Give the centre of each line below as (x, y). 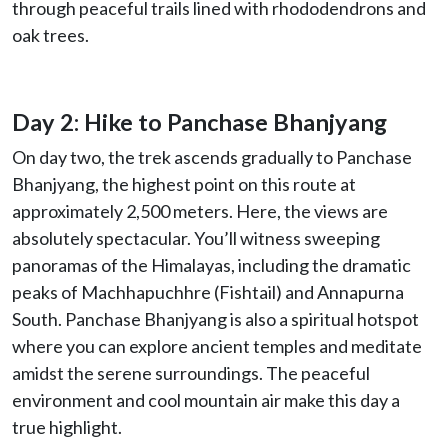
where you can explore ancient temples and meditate (217, 345)
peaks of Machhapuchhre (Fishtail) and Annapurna (208, 291)
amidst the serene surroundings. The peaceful (191, 372)
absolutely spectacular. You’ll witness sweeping (196, 237)
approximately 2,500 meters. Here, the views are (200, 210)
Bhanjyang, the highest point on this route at (184, 183)
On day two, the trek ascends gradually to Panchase (212, 156)
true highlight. (67, 426)
